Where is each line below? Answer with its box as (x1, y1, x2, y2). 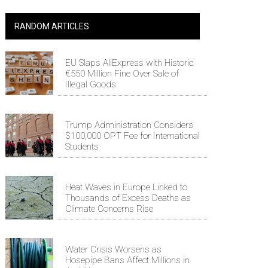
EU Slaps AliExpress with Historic (65, 57, 193, 68)
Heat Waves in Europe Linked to (65, 181, 187, 193)
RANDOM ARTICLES (14, 21, 89, 31)
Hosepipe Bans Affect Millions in (65, 254, 190, 266)
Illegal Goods (65, 78, 116, 90)
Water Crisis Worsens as (65, 243, 162, 255)
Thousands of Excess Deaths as (65, 192, 191, 203)
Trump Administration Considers (65, 119, 193, 130)
